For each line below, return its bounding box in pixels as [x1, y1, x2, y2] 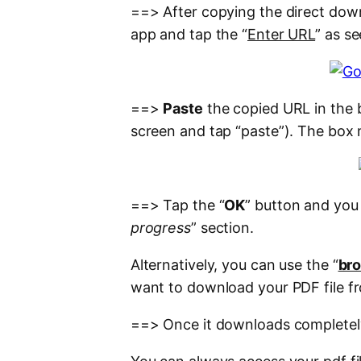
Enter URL [247, 26, 316, 44]
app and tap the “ [130, 26, 248, 44]
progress [130, 219, 191, 237]
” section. [190, 219, 254, 237]
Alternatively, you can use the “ [130, 256, 338, 274]
